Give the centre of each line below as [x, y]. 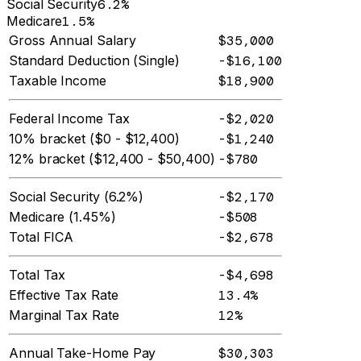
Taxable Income [58, 81]
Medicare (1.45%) [62, 217]
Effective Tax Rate [64, 295]
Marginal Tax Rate [64, 315]
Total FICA [41, 237]
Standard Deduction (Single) [94, 61]
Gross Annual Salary [73, 41]
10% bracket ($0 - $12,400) [94, 139]
